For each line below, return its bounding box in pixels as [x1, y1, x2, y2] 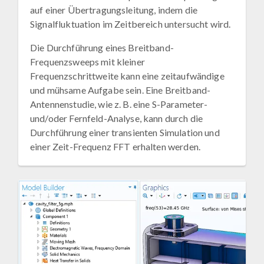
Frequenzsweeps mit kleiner [30, 56, 145, 68]
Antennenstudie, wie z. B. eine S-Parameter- [30, 98, 208, 110]
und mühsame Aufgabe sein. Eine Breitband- [30, 84, 211, 96]
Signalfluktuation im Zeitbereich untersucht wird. [30, 18, 231, 30]
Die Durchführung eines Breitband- [30, 42, 174, 54]
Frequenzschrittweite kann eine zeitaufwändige [30, 70, 225, 82]
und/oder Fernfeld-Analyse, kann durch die [30, 113, 203, 124]
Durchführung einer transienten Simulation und [30, 127, 220, 138]
